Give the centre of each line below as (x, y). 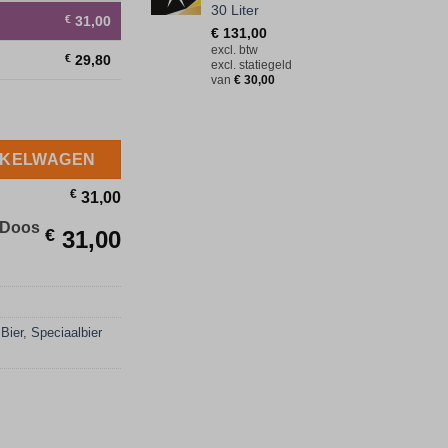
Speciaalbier (66, 332)
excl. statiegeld (251, 65)
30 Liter (235, 10)
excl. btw (234, 50)
